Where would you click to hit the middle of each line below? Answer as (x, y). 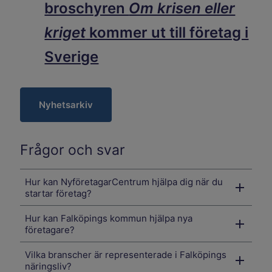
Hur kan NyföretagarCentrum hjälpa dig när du (124, 182)
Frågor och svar (73, 150)
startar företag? (59, 193)
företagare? (50, 229)
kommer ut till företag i (167, 33)
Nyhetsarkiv (66, 105)
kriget (65, 33)
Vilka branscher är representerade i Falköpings (126, 254)
